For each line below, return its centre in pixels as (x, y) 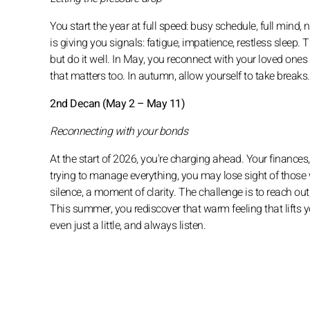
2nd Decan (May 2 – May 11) (117, 104)
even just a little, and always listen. (128, 226)
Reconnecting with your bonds (119, 131)
